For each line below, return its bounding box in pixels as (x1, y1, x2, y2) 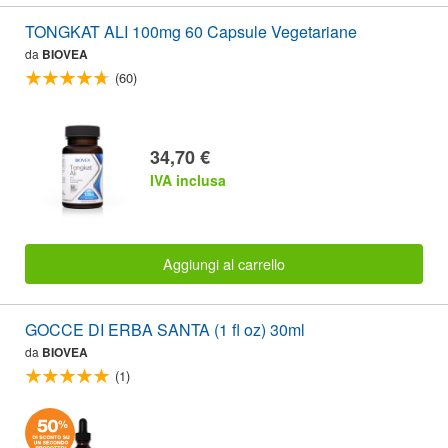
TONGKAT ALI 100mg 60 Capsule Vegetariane (25, 20, 357, 44)
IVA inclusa (150, 169, 226, 190)
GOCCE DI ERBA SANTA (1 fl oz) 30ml (25, 318, 305, 342)
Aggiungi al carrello (163, 253, 285, 275)
